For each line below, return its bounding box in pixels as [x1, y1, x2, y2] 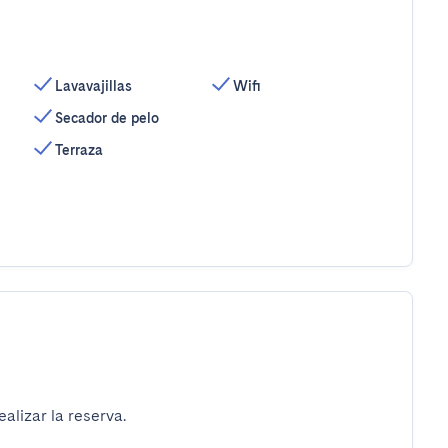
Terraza [54, 142, 103, 158]
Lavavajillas [54, 78, 132, 94]
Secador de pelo [54, 110, 159, 126]
